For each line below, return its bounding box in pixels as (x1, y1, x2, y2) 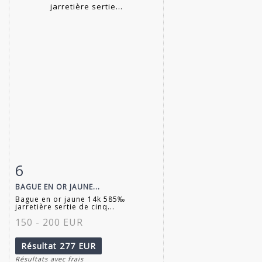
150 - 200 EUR (15, 215, 83, 229)
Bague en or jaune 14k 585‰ (15, 194, 125, 204)
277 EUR (60, 240, 96, 251)
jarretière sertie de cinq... (15, 201, 115, 212)
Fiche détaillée (21, 162, 84, 173)
